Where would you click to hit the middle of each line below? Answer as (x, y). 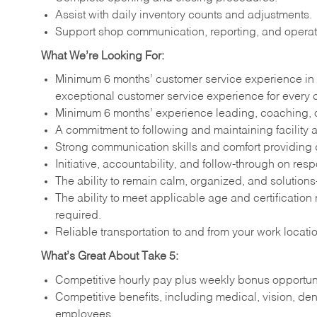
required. (78, 216)
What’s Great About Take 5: (110, 257)
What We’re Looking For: (103, 56)
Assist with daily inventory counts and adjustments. (184, 15)
